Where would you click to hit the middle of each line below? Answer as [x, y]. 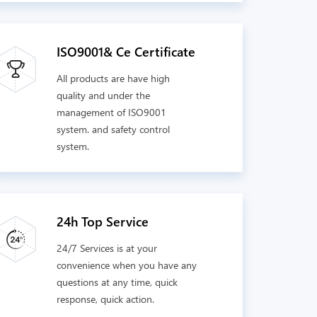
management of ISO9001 [111, 112]
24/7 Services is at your [106, 248]
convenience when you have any [126, 265]
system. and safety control [113, 129]
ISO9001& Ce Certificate [126, 52]
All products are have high [113, 78]
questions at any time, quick [117, 282]
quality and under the [103, 95]
